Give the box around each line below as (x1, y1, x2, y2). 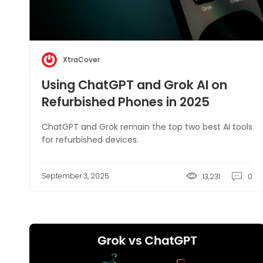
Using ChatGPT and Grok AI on (42, 76, 227, 93)
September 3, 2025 (42, 171, 109, 181)
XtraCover (63, 55, 100, 65)
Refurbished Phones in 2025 (42, 93, 210, 110)
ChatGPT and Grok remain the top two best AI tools (42, 121, 252, 133)
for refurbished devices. (42, 134, 139, 146)
